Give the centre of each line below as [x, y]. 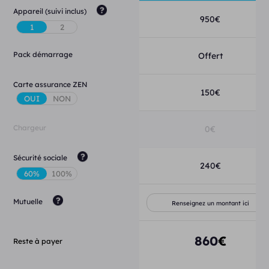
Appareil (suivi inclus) [50, 11]
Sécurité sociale [41, 158]
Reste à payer [38, 241]
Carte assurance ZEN [51, 84]
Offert [210, 56]
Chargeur [30, 128]
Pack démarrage [43, 54]
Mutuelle [28, 201]
